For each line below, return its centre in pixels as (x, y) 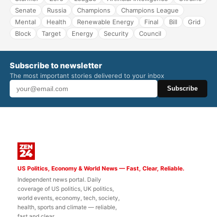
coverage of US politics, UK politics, (66, 188)
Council (150, 33)
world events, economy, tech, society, (69, 198)
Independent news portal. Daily (59, 179)
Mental (25, 22)
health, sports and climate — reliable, (67, 207)
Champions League (150, 10)
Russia (57, 10)
